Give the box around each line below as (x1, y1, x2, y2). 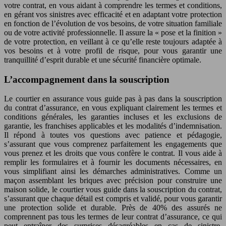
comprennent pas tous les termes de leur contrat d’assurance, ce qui (4, 212, 222, 221)
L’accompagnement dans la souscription (4, 74, 169, 85)
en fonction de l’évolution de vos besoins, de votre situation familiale (4, 19, 222, 28)
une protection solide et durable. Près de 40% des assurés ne (4, 203, 222, 212)
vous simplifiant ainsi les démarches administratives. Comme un (4, 167, 222, 176)
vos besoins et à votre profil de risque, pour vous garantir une (4, 46, 222, 55)
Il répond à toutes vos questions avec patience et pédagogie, (4, 131, 222, 140)
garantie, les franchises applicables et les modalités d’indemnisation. (4, 122, 222, 131)
